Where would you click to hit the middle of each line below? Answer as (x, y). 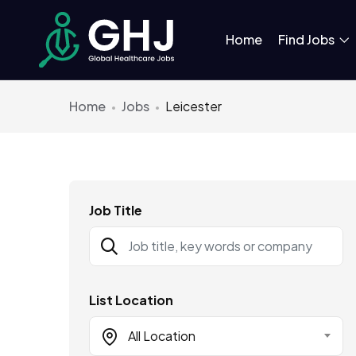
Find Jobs (307, 39)
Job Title (116, 210)
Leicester (193, 106)
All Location (162, 335)
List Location (131, 300)
